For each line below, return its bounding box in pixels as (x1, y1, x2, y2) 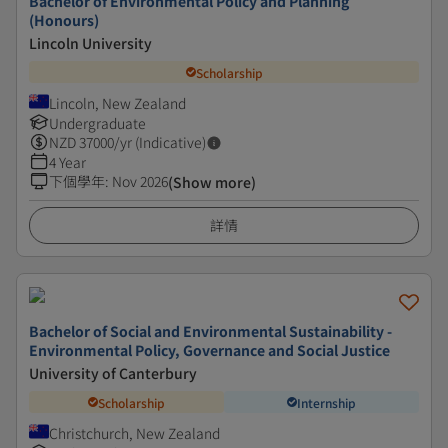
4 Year (49, 152, 86, 172)
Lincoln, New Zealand (49, 93, 186, 113)
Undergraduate (49, 113, 146, 133)
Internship (297, 393, 356, 411)
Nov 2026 (112, 171, 168, 191)
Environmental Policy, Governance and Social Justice (29, 340, 390, 360)
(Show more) (168, 172, 256, 192)
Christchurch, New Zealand (49, 423, 220, 443)
